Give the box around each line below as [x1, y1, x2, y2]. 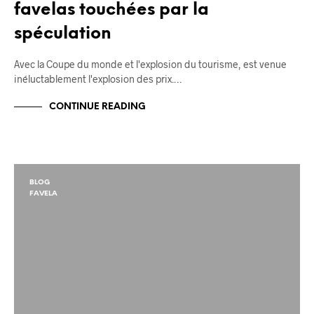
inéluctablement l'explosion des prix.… [14, 72, 182, 85]
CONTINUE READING [49, 102, 146, 112]
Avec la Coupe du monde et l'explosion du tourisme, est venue [14, 57, 287, 70]
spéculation [14, 25, 111, 43]
